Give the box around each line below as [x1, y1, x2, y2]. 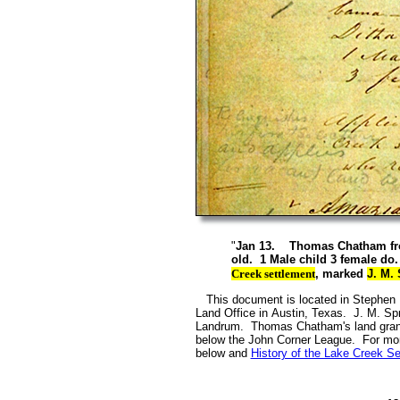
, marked [314, 266, 367, 280]
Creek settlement [230, 266, 315, 280]
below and [195, 346, 251, 361]
